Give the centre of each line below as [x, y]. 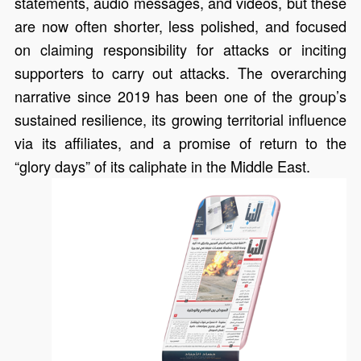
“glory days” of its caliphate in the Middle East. [163, 166]
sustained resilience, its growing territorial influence [180, 120]
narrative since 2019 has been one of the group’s [180, 96]
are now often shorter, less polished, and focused [180, 26]
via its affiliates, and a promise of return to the [180, 143]
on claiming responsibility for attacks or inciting [180, 50]
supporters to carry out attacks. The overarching [180, 73]
